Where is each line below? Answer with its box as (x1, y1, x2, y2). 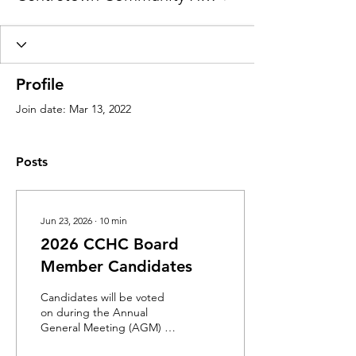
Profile (16, 75, 64, 94)
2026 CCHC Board (41, 234, 179, 253)
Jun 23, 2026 (41, 215, 92, 226)
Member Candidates (41, 257, 192, 276)
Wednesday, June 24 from (41, 335, 171, 350)
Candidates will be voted (41, 290, 164, 304)
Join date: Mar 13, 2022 (16, 102, 131, 116)
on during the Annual (41, 305, 148, 319)
